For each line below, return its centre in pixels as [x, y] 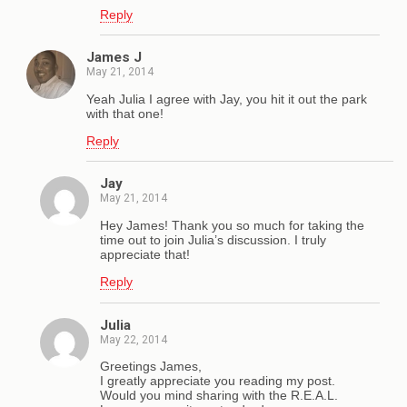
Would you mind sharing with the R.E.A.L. [219, 395]
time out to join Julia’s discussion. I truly [213, 239]
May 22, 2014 [134, 339]
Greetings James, [151, 366]
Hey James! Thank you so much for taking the [232, 225]
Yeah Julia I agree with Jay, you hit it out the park [227, 99]
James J [114, 58]
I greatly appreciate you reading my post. [218, 380]
